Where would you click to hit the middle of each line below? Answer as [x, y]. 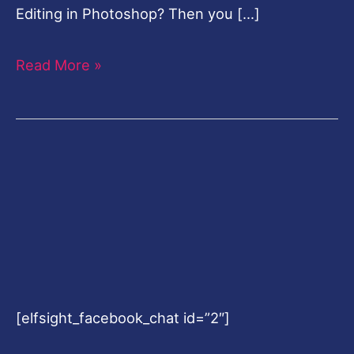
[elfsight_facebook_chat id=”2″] [123, 318]
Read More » [59, 65]
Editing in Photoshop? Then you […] [138, 14]
